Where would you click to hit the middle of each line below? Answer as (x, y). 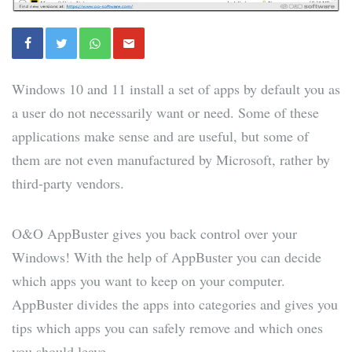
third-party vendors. (68, 183)
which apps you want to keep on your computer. (148, 281)
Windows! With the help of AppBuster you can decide (167, 257)
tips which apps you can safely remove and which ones (167, 328)
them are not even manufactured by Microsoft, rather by (171, 160)
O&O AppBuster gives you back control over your (154, 234)
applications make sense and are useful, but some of (160, 136)
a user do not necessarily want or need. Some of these (165, 113)
